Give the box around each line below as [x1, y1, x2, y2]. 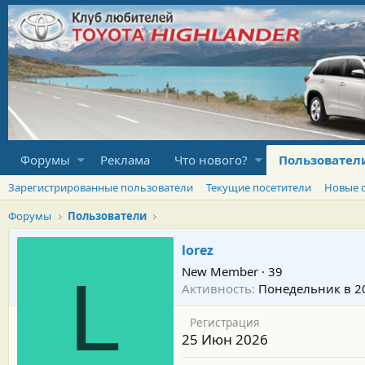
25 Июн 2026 [182, 329, 268, 349]
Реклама [100, 151, 151, 168]
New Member [182, 262, 258, 279]
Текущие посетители [206, 179, 311, 195]
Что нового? [174, 151, 248, 168]
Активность [182, 279, 252, 297]
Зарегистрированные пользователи [8, 179, 193, 195]
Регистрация [190, 314, 260, 330]
